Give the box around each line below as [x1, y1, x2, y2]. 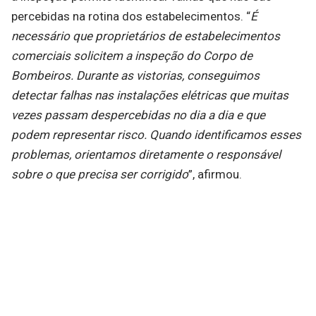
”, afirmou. [188, 167, 242, 182]
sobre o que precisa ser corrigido [11, 167, 188, 182]
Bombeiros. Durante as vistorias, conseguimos [11, 68, 260, 83]
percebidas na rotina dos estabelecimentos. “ [11, 9, 250, 24]
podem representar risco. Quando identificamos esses [11, 128, 301, 142]
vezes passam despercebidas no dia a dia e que [11, 108, 265, 123]
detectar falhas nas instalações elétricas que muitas [11, 88, 288, 103]
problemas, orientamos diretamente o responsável [11, 147, 281, 162]
